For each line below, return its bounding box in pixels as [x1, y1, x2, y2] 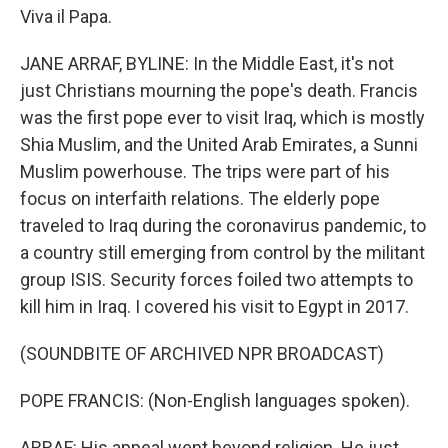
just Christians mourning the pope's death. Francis [20, 80, 418, 101]
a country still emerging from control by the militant [20, 242, 425, 263]
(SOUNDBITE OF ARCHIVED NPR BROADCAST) [20, 343, 384, 364]
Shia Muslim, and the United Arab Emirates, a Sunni [20, 134, 418, 155]
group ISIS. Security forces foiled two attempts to [20, 269, 413, 290]
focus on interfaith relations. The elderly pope [20, 188, 380, 209]
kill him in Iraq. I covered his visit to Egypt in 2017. [20, 296, 409, 317]
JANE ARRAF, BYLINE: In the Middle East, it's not [20, 53, 394, 74]
